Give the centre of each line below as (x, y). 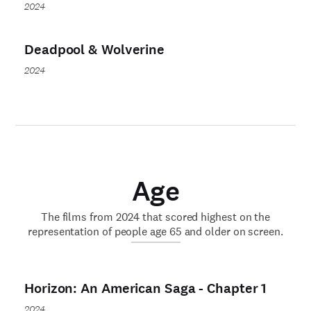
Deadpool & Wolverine (94, 49)
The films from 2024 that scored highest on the (155, 217)
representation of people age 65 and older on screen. (155, 232)
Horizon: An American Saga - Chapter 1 (146, 288)
